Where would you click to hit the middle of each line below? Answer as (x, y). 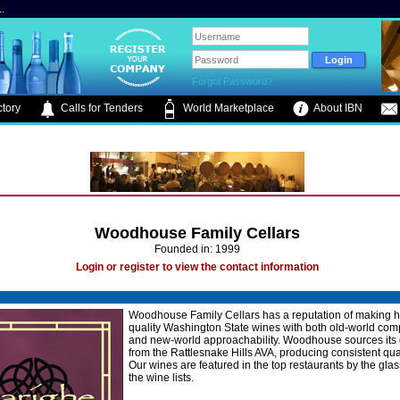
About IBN (337, 108)
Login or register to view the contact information (197, 267)
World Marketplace (227, 108)
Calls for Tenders (100, 108)
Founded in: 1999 (197, 249)
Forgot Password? (233, 81)
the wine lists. (161, 378)
